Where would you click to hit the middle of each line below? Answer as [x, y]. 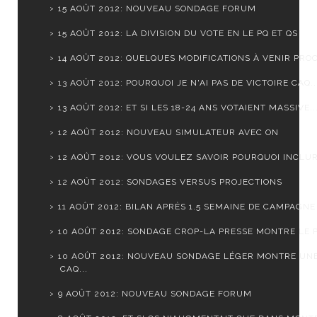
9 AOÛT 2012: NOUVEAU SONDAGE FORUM [155, 294]
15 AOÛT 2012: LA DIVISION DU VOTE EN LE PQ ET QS [178, 34]
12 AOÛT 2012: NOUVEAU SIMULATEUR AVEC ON [168, 133]
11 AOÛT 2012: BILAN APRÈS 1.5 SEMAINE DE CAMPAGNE [186, 207]
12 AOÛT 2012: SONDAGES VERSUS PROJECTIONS [170, 182]
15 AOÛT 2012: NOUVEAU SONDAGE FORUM [157, 9]
